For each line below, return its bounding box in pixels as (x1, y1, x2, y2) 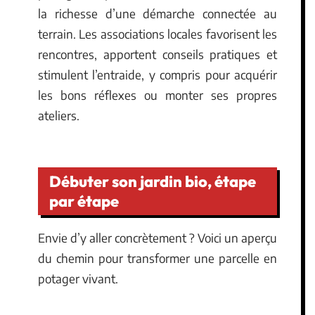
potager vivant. (38, 270, 118, 286)
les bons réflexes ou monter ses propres (38, 87, 277, 103)
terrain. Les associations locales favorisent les (38, 26, 277, 41)
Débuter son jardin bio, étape (49, 171, 256, 191)
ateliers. (38, 108, 79, 123)
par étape (49, 191, 119, 211)
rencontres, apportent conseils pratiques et (38, 46, 277, 62)
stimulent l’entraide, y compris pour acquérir (38, 67, 277, 82)
